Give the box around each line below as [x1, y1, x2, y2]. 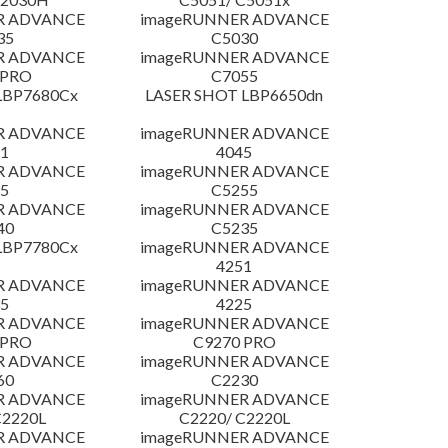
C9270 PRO [192, 332, 276, 352]
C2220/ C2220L [178, 408, 290, 428]
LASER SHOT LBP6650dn [145, 85, 324, 105]
